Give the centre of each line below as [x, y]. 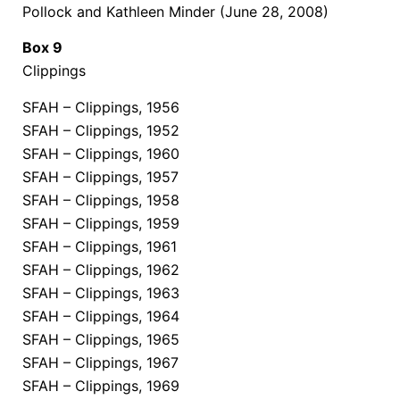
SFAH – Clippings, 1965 [101, 339]
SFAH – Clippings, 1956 [101, 107]
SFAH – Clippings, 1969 [101, 385]
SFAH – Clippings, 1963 [101, 292]
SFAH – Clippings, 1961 [100, 246]
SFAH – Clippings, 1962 [101, 269]
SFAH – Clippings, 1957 [100, 176]
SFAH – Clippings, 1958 [101, 200]
